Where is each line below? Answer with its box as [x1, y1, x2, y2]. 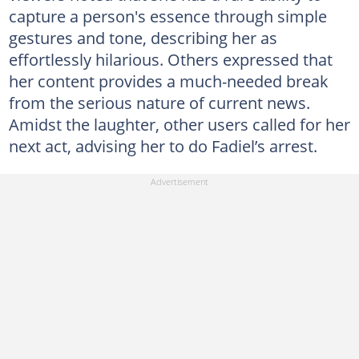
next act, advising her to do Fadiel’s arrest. [8, 135, 317, 158]
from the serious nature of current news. [8, 91, 310, 115]
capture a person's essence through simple [8, 5, 327, 28]
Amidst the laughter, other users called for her [8, 113, 350, 136]
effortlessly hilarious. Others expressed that [8, 48, 333, 71]
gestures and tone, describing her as [8, 26, 277, 50]
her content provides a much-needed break [8, 70, 329, 93]
